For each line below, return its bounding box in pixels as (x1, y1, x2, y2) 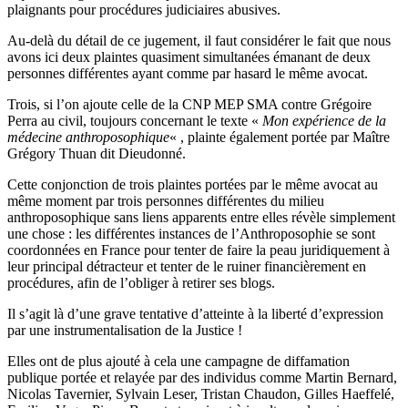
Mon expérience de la (262, 113, 386, 129)
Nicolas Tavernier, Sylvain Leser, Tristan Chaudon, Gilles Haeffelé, (7, 386, 394, 403)
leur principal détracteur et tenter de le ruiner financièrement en (7, 259, 366, 275)
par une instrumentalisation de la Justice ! (7, 322, 242, 339)
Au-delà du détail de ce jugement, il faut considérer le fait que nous (7, 33, 391, 49)
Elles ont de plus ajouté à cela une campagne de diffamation (7, 353, 350, 370)
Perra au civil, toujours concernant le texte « (7, 113, 262, 129)
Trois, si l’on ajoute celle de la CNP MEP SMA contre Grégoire (7, 97, 372, 113)
